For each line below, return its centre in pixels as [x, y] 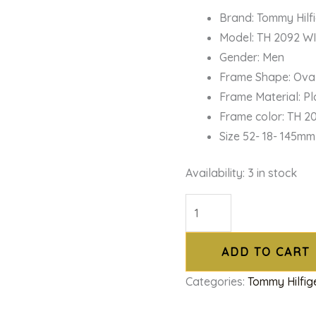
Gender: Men [252, 57]
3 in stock [273, 173]
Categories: [217, 282]
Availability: [215, 173]
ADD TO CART [266, 252]
